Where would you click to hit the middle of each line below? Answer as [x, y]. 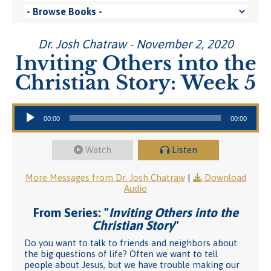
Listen [184, 150]
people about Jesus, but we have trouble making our [132, 265]
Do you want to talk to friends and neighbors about [131, 243]
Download [225, 178]
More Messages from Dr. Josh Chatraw [105, 178]
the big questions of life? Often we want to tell [121, 254]
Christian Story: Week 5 [135, 83]
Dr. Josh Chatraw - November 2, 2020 [135, 44]
